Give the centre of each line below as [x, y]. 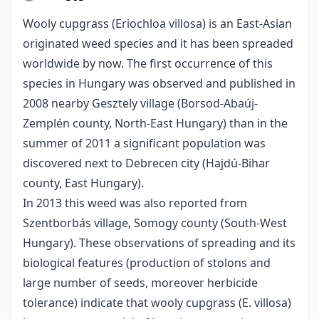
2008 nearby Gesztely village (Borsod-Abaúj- [140, 104]
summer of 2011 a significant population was [144, 143]
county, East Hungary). [83, 183]
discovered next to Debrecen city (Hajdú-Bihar [146, 163]
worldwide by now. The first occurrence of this [148, 64]
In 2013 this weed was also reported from [135, 203]
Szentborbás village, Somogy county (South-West [155, 223]
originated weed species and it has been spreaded [158, 44]
